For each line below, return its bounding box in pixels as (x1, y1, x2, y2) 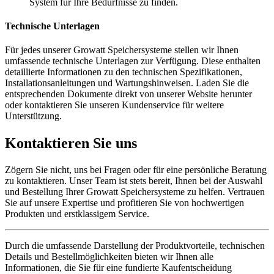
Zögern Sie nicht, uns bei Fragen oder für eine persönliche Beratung (5, 164, 267, 175)
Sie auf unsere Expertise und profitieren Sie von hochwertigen (5, 197, 244, 208)
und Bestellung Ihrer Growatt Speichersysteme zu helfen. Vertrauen (5, 186, 265, 197)
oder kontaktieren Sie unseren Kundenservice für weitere (5, 100, 224, 111)
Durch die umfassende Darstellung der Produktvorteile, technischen (5, 240, 265, 251)
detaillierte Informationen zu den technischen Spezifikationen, (5, 67, 242, 78)
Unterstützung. (5, 111, 62, 122)
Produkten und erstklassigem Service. (5, 208, 149, 219)
